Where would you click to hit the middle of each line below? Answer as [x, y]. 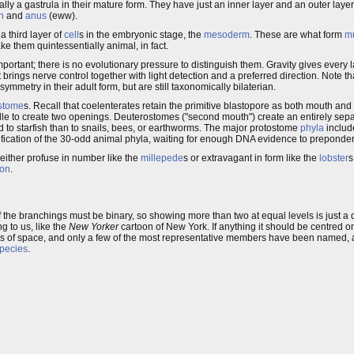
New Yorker [94, 226]
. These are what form [297, 34]
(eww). [62, 15]
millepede [162, 158]
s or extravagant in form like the [251, 158]
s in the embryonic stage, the [141, 34]
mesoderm [227, 34]
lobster [334, 158]
